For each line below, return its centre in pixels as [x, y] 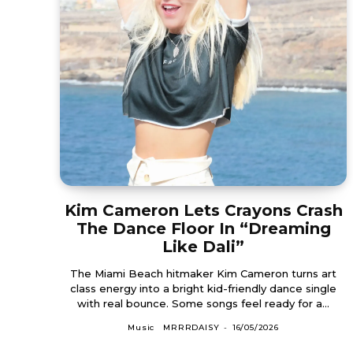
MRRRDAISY [191, 327]
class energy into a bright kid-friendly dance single [203, 288]
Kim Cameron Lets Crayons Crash [203, 210]
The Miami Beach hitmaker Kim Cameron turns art [203, 273]
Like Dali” [203, 246]
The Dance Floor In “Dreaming [203, 228]
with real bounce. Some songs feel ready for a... [251, 303]
